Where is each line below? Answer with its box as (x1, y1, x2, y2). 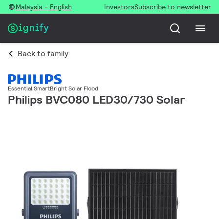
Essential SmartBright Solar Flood (8, 85, 98, 92)
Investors (104, 2, 134, 11)
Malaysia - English (16, 2, 72, 11)
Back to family (18, 48, 68, 59)
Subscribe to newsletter (134, 2, 211, 11)
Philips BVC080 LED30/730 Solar (8, 92, 185, 108)
